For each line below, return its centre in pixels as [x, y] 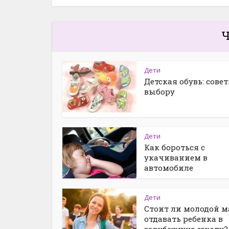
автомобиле [169, 168]
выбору [159, 91]
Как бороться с [175, 147]
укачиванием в [176, 157]
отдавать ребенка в [184, 219]
